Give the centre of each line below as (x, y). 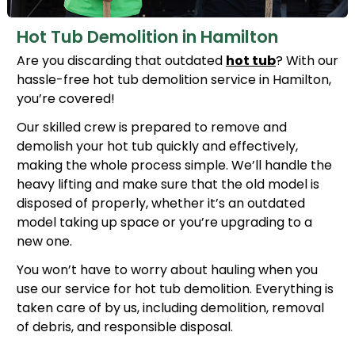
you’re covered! (66, 99)
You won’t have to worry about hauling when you (167, 270)
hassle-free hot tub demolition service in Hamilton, (174, 80)
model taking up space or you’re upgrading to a (164, 223)
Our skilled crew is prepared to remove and (152, 128)
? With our (307, 61)
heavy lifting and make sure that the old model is (168, 185)
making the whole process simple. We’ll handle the (174, 166)
